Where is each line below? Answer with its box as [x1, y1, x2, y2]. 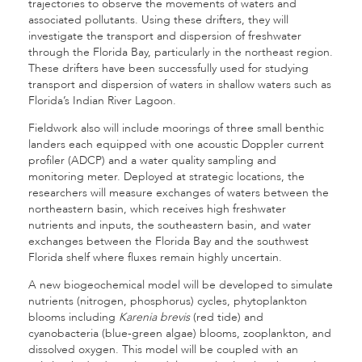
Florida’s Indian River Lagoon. [28, 93, 183, 108]
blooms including [28, 309, 119, 325]
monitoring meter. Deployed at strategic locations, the [28, 169, 305, 184]
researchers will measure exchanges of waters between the [28, 185, 329, 200]
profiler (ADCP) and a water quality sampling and [28, 153, 276, 168]
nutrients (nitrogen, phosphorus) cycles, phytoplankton [28, 293, 307, 309]
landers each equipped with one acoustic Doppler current [28, 137, 324, 152]
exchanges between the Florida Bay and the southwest [28, 234, 309, 249]
